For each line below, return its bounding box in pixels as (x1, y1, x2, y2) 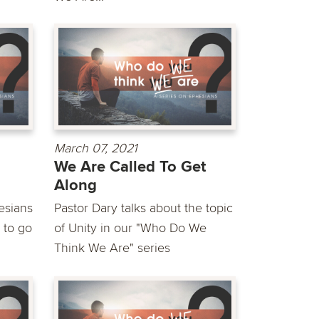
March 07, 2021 (54, 140, 137, 156)
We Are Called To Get (54, 157, 206, 177)
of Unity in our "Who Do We (54, 219, 206, 236)
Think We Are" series (54, 239, 170, 256)
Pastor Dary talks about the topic (54, 199, 233, 216)
